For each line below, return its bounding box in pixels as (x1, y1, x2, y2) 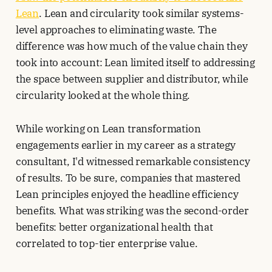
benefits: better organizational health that (15, 220, 213, 234)
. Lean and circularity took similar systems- (39, 7, 244, 21)
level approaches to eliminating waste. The (15, 23, 217, 37)
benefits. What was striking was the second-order (15, 204, 249, 218)
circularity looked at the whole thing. (15, 89, 191, 103)
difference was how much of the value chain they (15, 39, 248, 53)
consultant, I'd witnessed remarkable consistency (15, 155, 250, 169)
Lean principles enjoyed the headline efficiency (15, 188, 239, 202)
